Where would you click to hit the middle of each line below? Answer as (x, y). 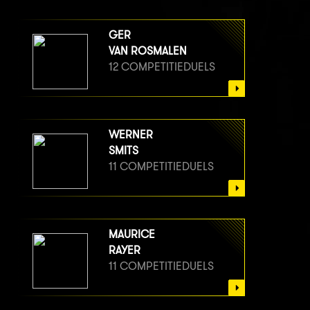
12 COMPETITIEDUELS (162, 66)
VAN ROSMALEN (148, 51)
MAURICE (132, 234)
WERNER (131, 134)
